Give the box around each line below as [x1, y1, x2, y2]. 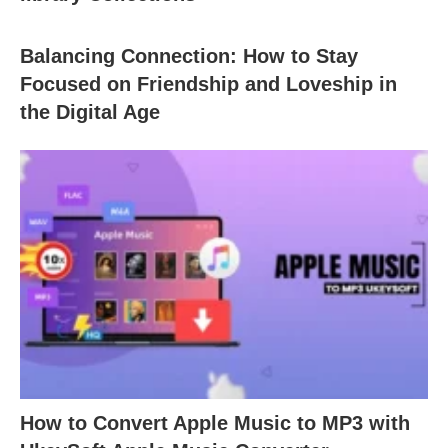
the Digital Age [20, 101, 160, 124]
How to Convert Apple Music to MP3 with [20, 411, 410, 434]
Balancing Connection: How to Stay [20, 45, 358, 68]
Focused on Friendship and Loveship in [20, 73, 397, 96]
